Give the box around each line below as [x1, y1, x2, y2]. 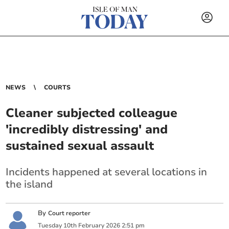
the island [6, 177, 53, 191]
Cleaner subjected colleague [6, 105, 178, 121]
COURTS [44, 83, 71, 91]
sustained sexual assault [6, 138, 154, 154]
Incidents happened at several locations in [6, 165, 208, 179]
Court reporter [48, 209, 91, 218]
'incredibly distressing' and [6, 121, 168, 138]
